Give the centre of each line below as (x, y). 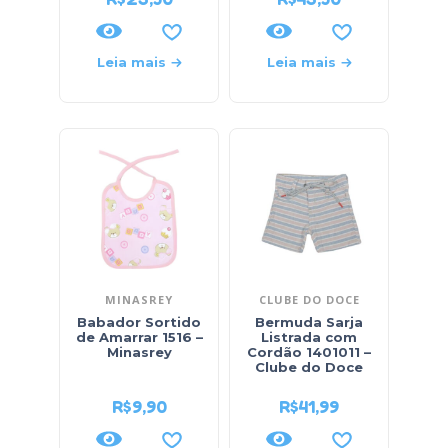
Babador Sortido (139, 322)
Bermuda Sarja (309, 322)
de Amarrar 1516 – (139, 337)
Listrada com (309, 337)
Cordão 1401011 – (309, 352)
